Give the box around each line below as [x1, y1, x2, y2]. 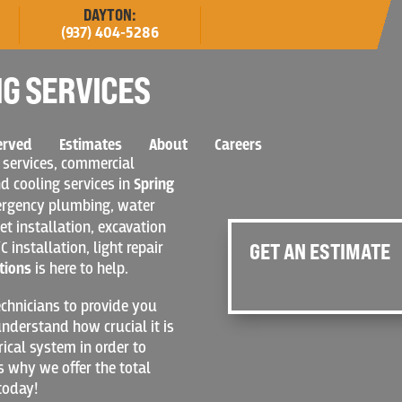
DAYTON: [83, 4, 137, 24]
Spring [134, 174, 175, 195]
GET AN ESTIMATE [249, 238, 390, 265]
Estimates [59, 135, 123, 156]
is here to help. [31, 258, 129, 278]
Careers [214, 135, 263, 156]
